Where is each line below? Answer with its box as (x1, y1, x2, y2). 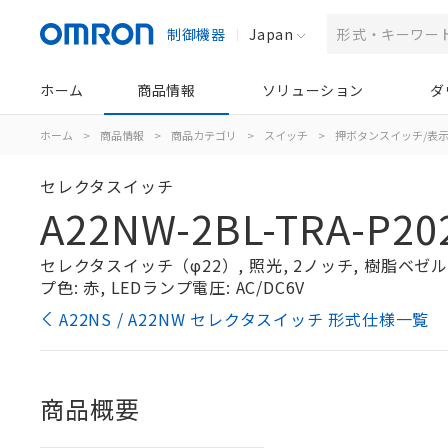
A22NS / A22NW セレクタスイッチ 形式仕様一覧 (59, 307, 430, 331)
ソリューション (261, 80, 364, 100)
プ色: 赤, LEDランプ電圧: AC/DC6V (40, 275, 306, 299)
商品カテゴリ (171, 127, 237, 143)
